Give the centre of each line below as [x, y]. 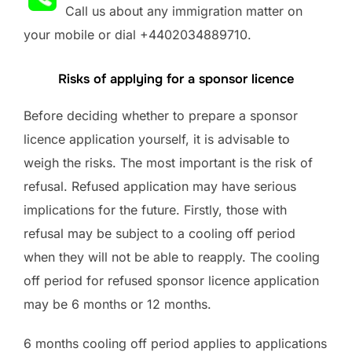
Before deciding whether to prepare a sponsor [161, 115]
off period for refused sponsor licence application [171, 280]
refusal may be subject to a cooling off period [159, 233]
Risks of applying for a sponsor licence [176, 79]
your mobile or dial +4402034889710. [137, 34]
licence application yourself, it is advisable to [157, 139]
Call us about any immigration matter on [182, 11]
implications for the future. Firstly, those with [155, 209]
